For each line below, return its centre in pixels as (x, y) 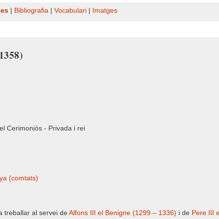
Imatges (105, 11)
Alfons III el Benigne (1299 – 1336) (123, 213)
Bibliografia (31, 11)
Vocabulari (70, 11)
